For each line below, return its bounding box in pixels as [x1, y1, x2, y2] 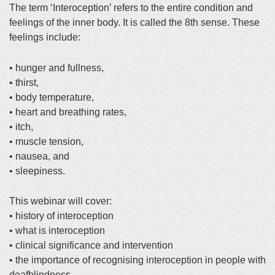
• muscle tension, [9, 136, 83, 147]
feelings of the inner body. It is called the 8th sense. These [9, 17, 260, 28]
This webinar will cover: [9, 196, 112, 207]
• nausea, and [9, 150, 69, 161]
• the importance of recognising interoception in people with [9, 255, 266, 266]
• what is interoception [9, 225, 105, 236]
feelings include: [9, 31, 80, 42]
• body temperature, [9, 91, 94, 103]
